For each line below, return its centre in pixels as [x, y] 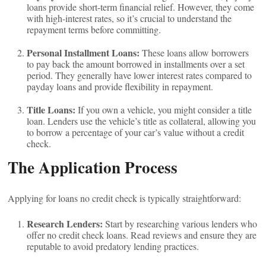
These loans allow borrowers [194, 53]
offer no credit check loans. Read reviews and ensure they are [142, 235]
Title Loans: [51, 110]
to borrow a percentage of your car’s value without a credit [136, 132]
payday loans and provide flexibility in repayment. [120, 86]
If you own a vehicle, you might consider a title [164, 110]
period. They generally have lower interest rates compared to [140, 75]
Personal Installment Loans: [83, 53]
